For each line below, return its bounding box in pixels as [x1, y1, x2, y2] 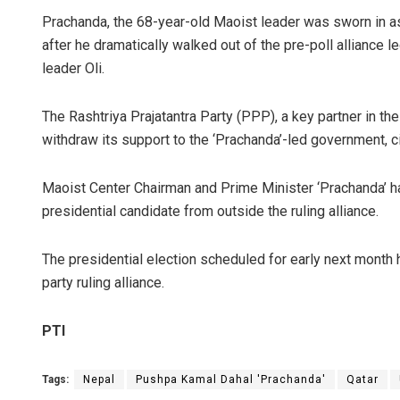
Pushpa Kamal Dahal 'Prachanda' [136, 372, 326, 386]
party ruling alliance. [42, 273, 164, 291]
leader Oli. [42, 59, 104, 77]
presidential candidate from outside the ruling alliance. [42, 202, 379, 220]
